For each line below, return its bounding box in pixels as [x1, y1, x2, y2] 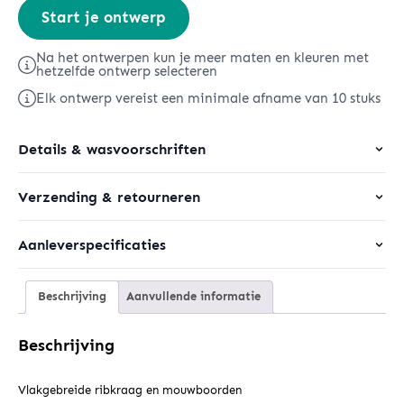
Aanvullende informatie [126, 289, 261, 304]
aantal [17, 47, 62, 65]
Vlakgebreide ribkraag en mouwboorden [18, 382, 242, 397]
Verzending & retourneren [18, 188, 200, 206]
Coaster [17, 23, 71, 41]
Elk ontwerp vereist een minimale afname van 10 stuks [36, 89, 381, 106]
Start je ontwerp [41, 8, 166, 27]
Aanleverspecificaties [18, 235, 166, 253]
